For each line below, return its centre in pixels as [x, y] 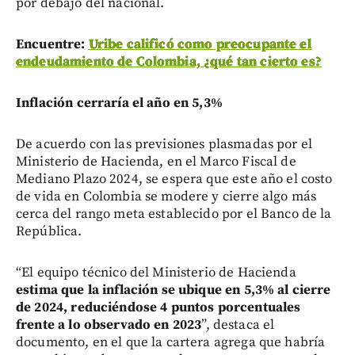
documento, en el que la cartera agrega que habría [171, 342]
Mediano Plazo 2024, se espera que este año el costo [174, 179]
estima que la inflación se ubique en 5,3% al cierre [174, 290]
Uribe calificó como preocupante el [200, 44]
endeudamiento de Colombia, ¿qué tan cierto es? [169, 61]
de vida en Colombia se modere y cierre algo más [166, 196]
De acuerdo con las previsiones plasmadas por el [164, 144]
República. [49, 231]
